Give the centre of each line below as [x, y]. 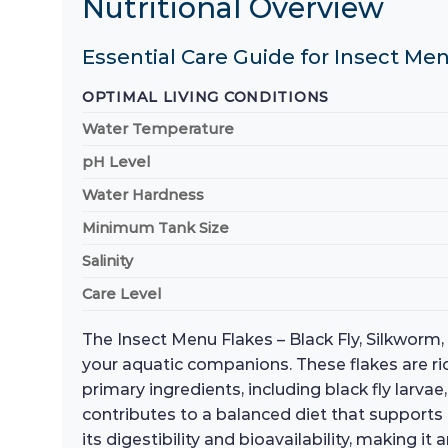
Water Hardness [143, 195]
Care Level [121, 294]
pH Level [116, 162]
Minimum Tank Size [155, 228]
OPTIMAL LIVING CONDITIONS [205, 97]
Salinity [107, 261]
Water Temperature [158, 129]
